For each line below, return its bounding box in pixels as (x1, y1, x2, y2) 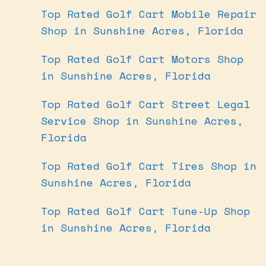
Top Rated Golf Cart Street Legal (41, 96, 250, 112)
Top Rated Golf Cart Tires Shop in (41, 157, 256, 173)
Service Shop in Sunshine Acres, (41, 112, 243, 128)
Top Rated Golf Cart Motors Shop (41, 50, 243, 66)
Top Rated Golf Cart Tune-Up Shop (41, 202, 250, 218)
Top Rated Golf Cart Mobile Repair (41, 5, 256, 21)
